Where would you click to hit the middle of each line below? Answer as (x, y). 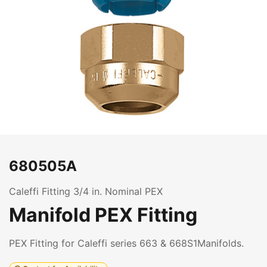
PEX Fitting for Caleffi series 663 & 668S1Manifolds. (126, 243)
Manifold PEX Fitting (103, 215)
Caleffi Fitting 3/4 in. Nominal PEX (86, 191)
